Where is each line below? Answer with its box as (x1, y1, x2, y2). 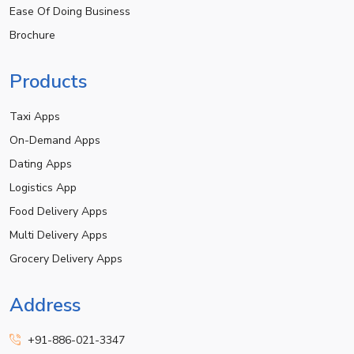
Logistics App (9, 180, 77, 196)
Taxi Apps (9, 109, 60, 125)
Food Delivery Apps (9, 204, 107, 220)
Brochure (9, 28, 55, 43)
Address (9, 292, 81, 318)
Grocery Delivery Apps (9, 251, 122, 267)
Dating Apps (9, 156, 72, 172)
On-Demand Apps (9, 133, 100, 149)
